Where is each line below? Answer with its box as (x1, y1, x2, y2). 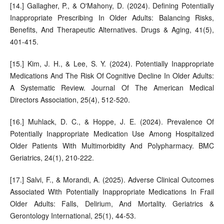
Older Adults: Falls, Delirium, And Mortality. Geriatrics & (9, 198, 214, 209)
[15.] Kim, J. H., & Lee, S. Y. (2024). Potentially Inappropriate (9, 58, 214, 69)
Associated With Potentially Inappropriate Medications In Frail (9, 186, 214, 197)
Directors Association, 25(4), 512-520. (9, 94, 130, 105)
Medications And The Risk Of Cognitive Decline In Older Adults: (9, 70, 214, 81)
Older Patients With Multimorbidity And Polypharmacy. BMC (9, 140, 214, 151)
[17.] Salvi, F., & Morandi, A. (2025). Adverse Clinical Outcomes (9, 174, 214, 185)
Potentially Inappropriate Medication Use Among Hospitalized (9, 128, 214, 139)
